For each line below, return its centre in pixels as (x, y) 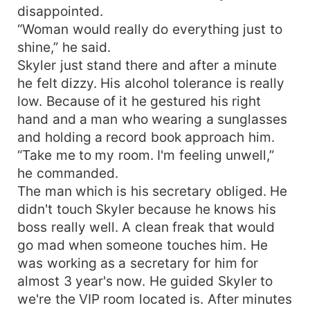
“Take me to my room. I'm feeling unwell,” (146, 155)
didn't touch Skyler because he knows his (147, 209)
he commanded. (68, 173)
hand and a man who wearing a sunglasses (153, 119)
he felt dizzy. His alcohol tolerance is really (151, 83)
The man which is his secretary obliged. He (153, 191)
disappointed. (61, 11)
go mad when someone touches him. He (143, 245)
